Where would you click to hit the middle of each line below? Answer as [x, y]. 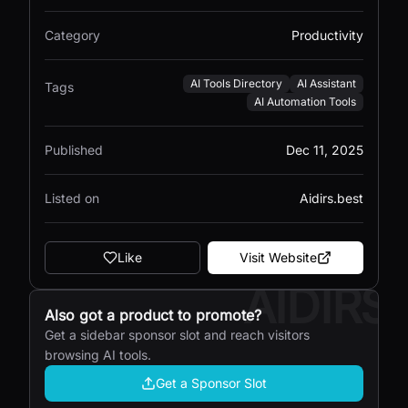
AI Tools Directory [236, 83]
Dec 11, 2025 [325, 150]
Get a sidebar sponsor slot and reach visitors [177, 335]
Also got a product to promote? [153, 315]
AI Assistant [326, 83]
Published [74, 150]
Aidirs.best [331, 198]
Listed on [72, 198]
